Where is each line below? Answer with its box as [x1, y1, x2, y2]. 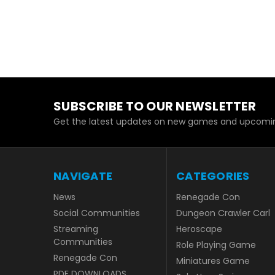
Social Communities [53, 207, 140, 220]
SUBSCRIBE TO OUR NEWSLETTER [53, 97, 256, 115]
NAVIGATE [53, 168, 112, 184]
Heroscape [176, 223, 222, 236]
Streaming [53, 223, 98, 236]
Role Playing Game [176, 239, 256, 252]
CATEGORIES [176, 168, 250, 184]
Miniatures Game [176, 255, 250, 268]
